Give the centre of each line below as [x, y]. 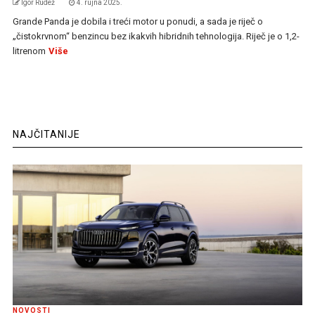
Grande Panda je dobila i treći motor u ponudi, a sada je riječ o [137, 22]
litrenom [29, 51]
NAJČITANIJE [46, 135]
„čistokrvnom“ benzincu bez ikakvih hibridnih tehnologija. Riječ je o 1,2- [156, 37]
